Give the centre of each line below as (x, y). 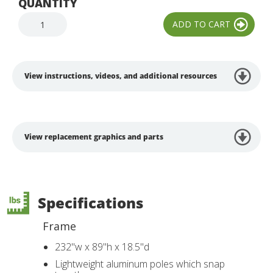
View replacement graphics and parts (94, 137)
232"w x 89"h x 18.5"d (102, 247)
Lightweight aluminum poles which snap (140, 264)
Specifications (90, 203)
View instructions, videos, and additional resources (121, 76)
